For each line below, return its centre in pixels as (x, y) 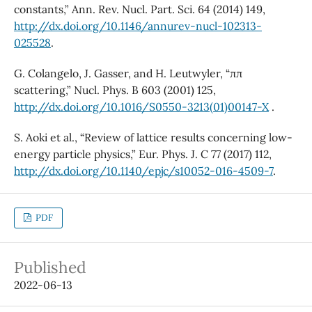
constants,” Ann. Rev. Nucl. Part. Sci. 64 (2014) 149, (139, 9)
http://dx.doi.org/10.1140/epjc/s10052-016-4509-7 (143, 171)
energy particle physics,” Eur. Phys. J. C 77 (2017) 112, (142, 154)
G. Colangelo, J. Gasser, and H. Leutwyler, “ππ (128, 73)
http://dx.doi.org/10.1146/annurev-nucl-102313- (138, 26)
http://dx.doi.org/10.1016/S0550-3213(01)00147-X (141, 107)
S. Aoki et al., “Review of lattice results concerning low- (153, 138)
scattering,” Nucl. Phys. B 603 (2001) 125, (115, 90)
